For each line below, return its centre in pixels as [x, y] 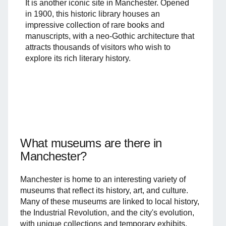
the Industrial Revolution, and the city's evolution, [107, 212]
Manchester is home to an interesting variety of [103, 179]
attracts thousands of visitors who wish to [98, 47]
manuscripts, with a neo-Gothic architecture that [110, 36]
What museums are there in [91, 143]
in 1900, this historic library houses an [93, 14]
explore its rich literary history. [78, 58]
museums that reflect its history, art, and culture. [104, 190]
